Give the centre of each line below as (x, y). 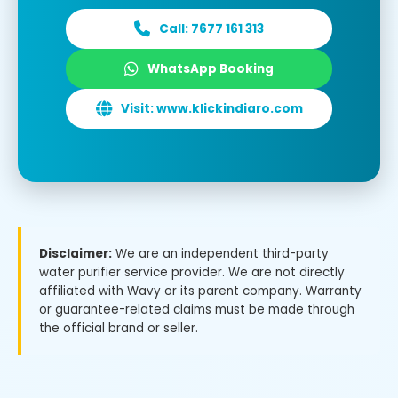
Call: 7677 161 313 (211, 28)
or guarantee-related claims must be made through (197, 309)
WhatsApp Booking (211, 68)
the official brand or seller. (119, 328)
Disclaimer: (76, 253)
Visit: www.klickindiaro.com (211, 108)
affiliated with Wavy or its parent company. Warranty (200, 291)
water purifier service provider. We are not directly (192, 272)
